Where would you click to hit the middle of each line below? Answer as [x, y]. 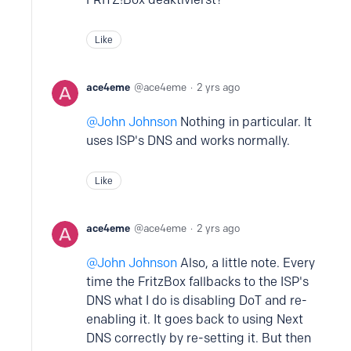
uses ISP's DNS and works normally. [188, 141]
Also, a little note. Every [248, 263]
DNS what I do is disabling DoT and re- [197, 300]
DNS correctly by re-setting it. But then [199, 338]
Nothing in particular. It [244, 122]
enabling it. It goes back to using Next [195, 319]
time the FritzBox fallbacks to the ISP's [197, 282]
